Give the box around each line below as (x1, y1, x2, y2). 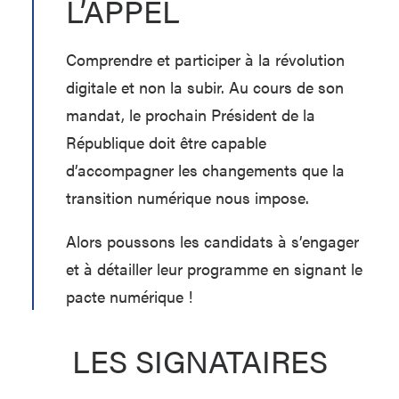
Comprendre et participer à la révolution (66, 48, 345, 70)
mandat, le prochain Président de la (66, 103, 315, 126)
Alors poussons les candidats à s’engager (66, 230, 359, 252)
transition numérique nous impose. (66, 186, 309, 208)
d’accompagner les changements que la (66, 159, 345, 181)
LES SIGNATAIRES (71, 338, 328, 382)
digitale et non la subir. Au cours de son (66, 76, 344, 98)
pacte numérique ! (66, 285, 192, 307)
